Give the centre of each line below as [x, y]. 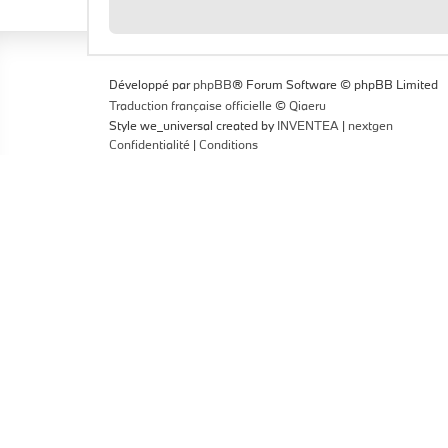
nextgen [370, 125]
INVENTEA [308, 125]
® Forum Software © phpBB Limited [335, 84]
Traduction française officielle [190, 105]
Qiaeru [307, 105]
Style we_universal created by [193, 125]
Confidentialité [149, 144]
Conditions [228, 144]
